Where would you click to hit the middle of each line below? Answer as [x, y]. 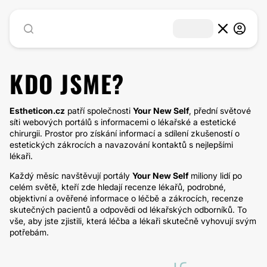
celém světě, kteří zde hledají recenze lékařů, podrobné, [118, 187]
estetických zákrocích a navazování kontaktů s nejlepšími [121, 145]
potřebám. [29, 232]
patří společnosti [99, 111]
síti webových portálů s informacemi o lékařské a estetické [123, 122]
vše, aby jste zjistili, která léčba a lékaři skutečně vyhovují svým [133, 221]
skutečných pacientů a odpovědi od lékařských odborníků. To [128, 209]
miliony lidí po [215, 176]
